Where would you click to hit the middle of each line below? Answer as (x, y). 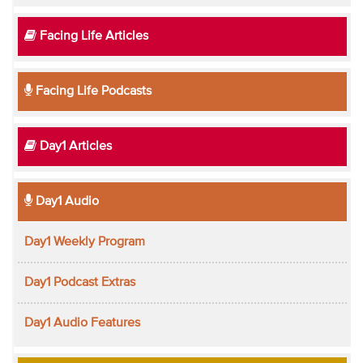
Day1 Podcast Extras (79, 282)
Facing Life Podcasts (92, 91)
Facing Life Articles (92, 36)
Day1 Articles (74, 146)
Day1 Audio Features (82, 323)
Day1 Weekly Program (84, 242)
